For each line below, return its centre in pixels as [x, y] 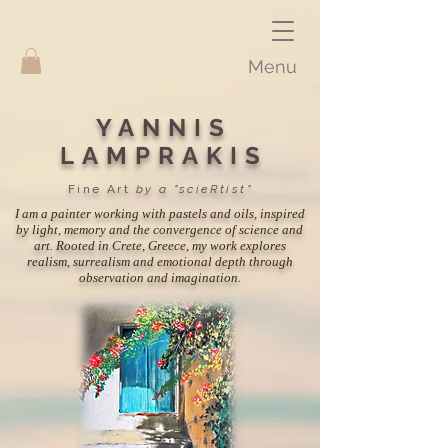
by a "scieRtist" [193, 189]
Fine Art [101, 189]
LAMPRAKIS [164, 156]
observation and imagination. [159, 278]
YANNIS [164, 128]
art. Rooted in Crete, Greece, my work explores [159, 246]
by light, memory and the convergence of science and [159, 230]
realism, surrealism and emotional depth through [159, 262]
